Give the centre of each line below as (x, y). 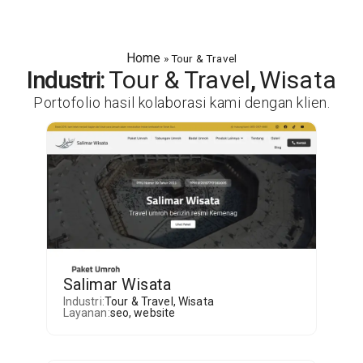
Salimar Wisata (117, 284)
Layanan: (86, 313)
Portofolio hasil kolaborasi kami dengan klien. (181, 102)
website (155, 313)
